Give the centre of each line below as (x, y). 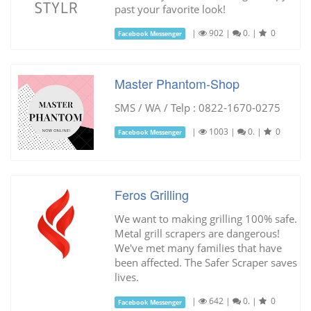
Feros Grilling (151, 195)
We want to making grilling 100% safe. (205, 219)
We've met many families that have (198, 248)
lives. (126, 277)
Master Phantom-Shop (177, 83)
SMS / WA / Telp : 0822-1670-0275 (197, 107)
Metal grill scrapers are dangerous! (197, 234)
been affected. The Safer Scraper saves (205, 263)
